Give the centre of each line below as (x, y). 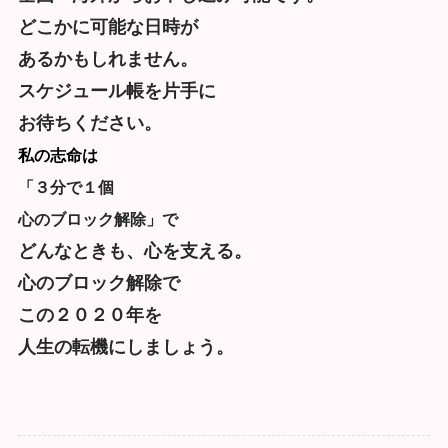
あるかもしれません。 (107, 59)
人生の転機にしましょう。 (125, 347)
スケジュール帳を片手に (116, 91)
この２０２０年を (89, 315)
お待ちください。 (89, 123)
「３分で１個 (65, 188)
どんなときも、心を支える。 (134, 251)
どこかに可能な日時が (107, 27)
